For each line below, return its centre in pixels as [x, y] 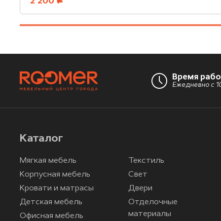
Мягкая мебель [48, 161]
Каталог [41, 139]
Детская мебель [51, 203]
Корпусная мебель [55, 175]
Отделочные [153, 203]
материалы [150, 214]
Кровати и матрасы [57, 189]
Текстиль [146, 161]
